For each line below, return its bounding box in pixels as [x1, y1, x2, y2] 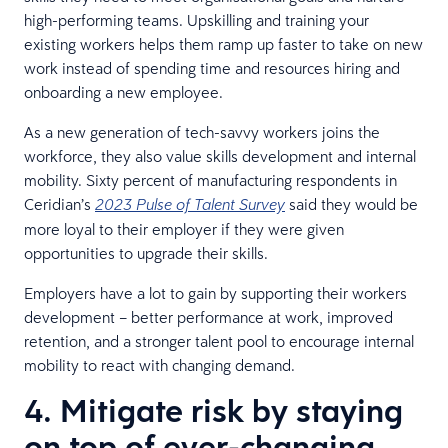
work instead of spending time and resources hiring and [24, 57, 400, 78]
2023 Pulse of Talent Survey [95, 194, 285, 214]
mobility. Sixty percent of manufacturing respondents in [24, 169, 397, 190]
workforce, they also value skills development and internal [24, 145, 416, 166]
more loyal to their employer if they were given [24, 218, 344, 239]
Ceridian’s [24, 193, 95, 214]
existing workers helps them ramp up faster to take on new [24, 33, 423, 54]
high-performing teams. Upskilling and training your [24, 9, 369, 30]
